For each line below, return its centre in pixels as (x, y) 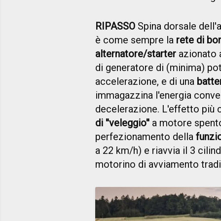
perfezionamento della (146, 136)
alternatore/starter (136, 54)
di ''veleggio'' (122, 123)
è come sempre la (136, 40)
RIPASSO (115, 26)
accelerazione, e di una (146, 81)
